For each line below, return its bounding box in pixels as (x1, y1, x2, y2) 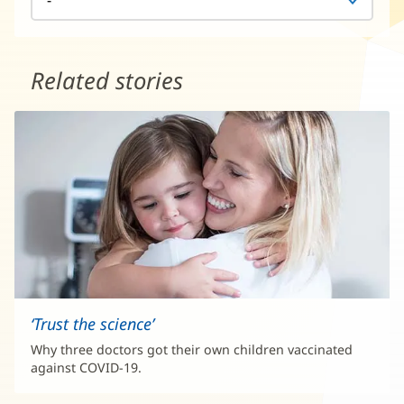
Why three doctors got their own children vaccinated (31, 340, 353, 358)
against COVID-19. (31, 358, 142, 376)
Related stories (31, 64, 183, 96)
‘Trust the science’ (31, 312, 154, 335)
